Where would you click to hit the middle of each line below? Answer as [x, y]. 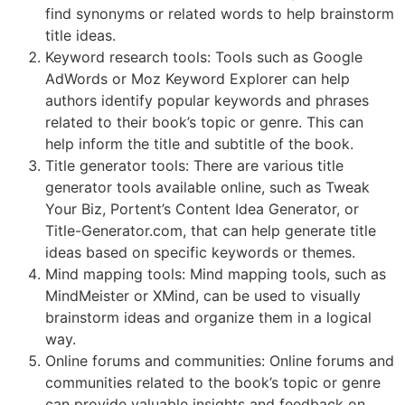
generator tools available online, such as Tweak [207, 188]
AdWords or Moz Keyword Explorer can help [198, 79]
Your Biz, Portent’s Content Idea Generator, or [202, 209]
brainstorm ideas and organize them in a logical [208, 318]
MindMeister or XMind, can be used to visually [203, 296]
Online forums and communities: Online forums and [220, 361]
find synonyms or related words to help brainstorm [220, 14]
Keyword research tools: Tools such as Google [204, 57]
